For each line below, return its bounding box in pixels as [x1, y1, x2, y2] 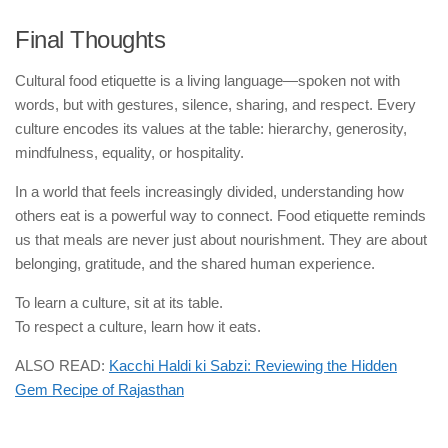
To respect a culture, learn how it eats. [15, 317, 261, 335]
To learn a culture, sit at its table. [15, 293, 223, 311]
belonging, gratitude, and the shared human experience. [15, 254, 375, 272]
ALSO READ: [15, 356, 109, 374]
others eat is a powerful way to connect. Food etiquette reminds [15, 206, 426, 224]
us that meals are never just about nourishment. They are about [15, 230, 427, 248]
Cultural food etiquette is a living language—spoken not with [15, 71, 400, 89]
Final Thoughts [15, 25, 165, 53]
